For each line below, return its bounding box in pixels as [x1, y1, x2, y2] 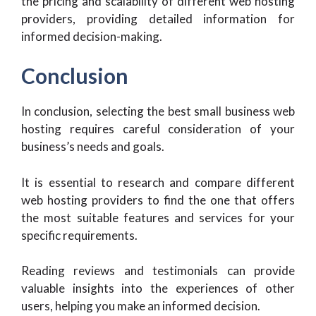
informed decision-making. [21, 28, 162, 44]
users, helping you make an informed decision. [21, 298, 260, 313]
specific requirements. [21, 227, 138, 243]
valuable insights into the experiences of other [21, 281, 295, 296]
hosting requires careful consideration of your [21, 121, 295, 136]
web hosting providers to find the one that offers [21, 192, 295, 207]
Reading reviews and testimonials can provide [21, 263, 295, 278]
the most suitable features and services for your [21, 209, 295, 225]
